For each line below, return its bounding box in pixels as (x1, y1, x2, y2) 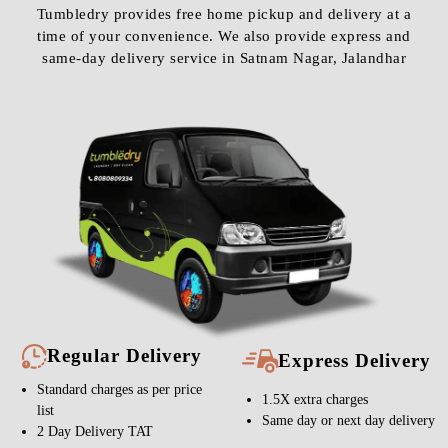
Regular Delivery (47, 344, 202, 366)
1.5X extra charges (262, 391, 368, 407)
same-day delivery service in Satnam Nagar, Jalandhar (42, 49, 406, 66)
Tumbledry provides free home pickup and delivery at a (36, 5, 412, 22)
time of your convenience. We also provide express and (37, 27, 411, 44)
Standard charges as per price (37, 381, 202, 397)
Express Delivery (277, 349, 431, 371)
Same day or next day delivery (262, 412, 435, 428)
